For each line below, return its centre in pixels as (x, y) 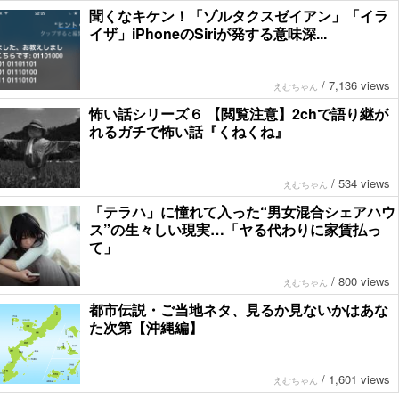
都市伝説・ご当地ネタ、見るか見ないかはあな (239, 310)
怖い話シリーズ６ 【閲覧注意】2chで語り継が (239, 114)
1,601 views (359, 379)
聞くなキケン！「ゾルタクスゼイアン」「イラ (239, 16)
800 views (364, 281)
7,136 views (359, 85)
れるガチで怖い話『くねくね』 (189, 132)
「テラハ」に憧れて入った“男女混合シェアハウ (242, 212)
